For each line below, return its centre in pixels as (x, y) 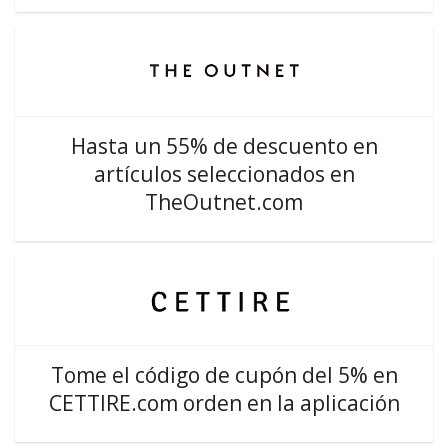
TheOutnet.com (224, 202)
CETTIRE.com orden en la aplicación (224, 403)
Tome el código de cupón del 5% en (224, 375)
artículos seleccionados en (224, 174)
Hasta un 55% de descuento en (224, 146)
